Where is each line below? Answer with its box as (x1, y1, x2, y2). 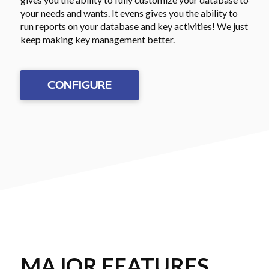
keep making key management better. (20, 33, 175, 45)
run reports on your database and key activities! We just (20, 20, 248, 32)
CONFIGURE (47, 77, 112, 92)
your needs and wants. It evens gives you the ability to (20, 7, 238, 19)
